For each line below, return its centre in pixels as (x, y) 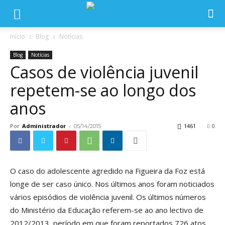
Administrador (44, 126)
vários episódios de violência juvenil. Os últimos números (108, 197)
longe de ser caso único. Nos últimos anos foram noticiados (112, 184)
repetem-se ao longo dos (103, 90)
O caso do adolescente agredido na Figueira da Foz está (107, 171)
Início (18, 36)
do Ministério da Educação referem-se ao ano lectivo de (107, 210)
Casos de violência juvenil (104, 72)
